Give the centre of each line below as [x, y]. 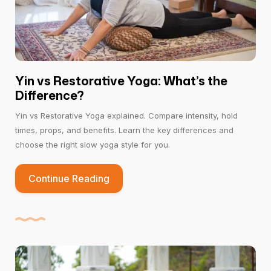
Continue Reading [69, 179]
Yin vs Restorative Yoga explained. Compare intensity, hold [126, 116]
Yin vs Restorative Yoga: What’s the [121, 81]
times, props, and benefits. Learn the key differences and [124, 130]
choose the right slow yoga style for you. [93, 145]
